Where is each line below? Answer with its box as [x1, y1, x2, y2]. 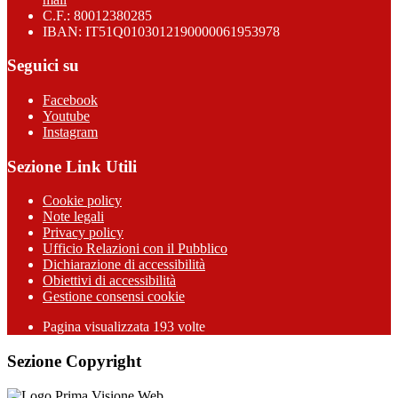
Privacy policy [43, 225, 123, 241]
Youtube [43, 108, 90, 123]
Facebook [43, 92, 98, 107]
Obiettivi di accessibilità [43, 273, 176, 289]
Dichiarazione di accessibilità [43, 257, 205, 273]
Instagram [43, 124, 98, 139]
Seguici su [7, 56, 79, 76]
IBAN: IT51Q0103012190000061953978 [43, 23, 280, 39]
